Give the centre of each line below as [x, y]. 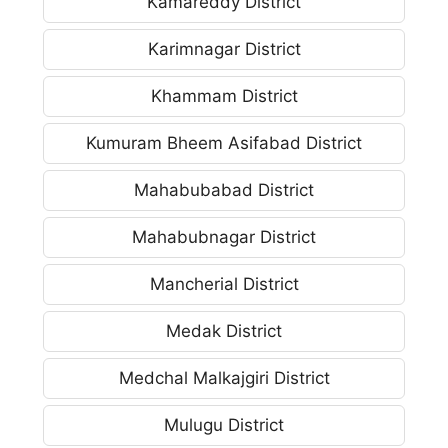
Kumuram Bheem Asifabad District [224, 143]
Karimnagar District [224, 49]
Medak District [224, 331]
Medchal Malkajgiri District [224, 378]
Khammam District [224, 96]
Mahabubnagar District [224, 237]
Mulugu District [224, 425]
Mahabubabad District [224, 190]
